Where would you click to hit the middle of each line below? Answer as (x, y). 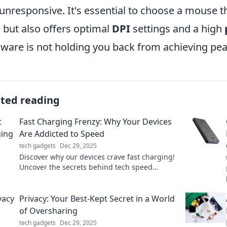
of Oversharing (48, 211)
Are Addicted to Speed (62, 134)
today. (29, 187)
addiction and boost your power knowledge (93, 177)
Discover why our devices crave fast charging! (97, 157)
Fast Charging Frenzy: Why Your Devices (96, 121)
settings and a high (177, 28)
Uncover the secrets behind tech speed (86, 167)
